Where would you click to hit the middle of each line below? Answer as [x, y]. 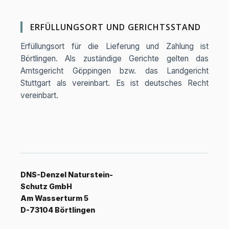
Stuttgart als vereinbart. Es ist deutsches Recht [114, 83]
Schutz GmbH [46, 186]
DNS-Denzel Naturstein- [67, 175]
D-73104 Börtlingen [58, 210]
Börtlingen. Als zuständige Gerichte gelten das [114, 59]
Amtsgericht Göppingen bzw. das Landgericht [114, 71]
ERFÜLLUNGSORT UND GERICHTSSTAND [116, 27]
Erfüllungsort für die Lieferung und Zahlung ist [114, 46]
